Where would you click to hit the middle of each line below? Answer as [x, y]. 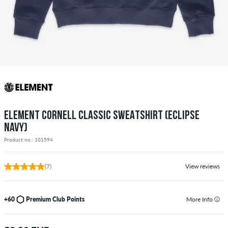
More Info [200, 199]
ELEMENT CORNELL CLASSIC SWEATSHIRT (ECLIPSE [102, 116]
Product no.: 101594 [28, 139]
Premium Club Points [55, 199]
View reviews [203, 166]
